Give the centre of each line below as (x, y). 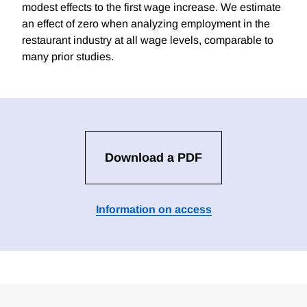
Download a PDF (153, 158)
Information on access (153, 210)
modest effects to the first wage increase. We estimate (151, 8)
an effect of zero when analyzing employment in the (146, 24)
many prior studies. (68, 57)
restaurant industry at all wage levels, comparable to (148, 40)
